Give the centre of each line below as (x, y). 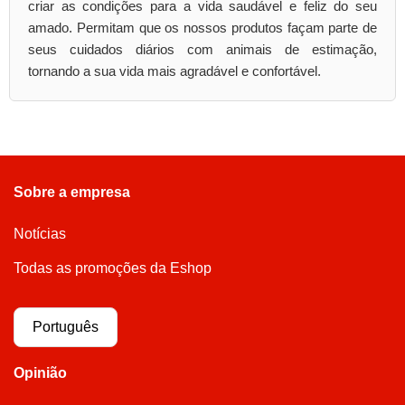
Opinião (40, 373)
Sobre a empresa (72, 192)
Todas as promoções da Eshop (113, 268)
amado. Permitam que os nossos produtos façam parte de (202, 28)
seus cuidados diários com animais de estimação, (202, 49)
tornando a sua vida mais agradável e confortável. (174, 71)
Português (66, 327)
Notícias (40, 234)
